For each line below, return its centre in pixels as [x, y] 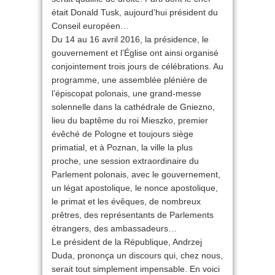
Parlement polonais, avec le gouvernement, [136, 175]
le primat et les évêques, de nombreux [126, 202]
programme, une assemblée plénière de [130, 80]
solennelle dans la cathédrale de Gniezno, [133, 107]
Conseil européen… [90, 26]
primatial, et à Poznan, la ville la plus [122, 148]
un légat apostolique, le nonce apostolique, [135, 188]
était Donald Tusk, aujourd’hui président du [135, 13]
